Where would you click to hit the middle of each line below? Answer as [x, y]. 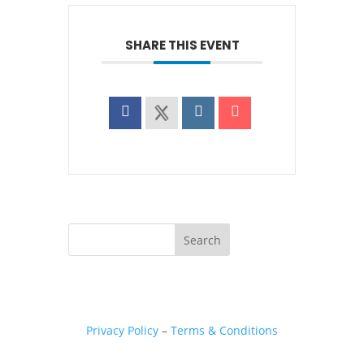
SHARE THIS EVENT [182, 45]
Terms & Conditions [224, 331]
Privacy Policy [122, 331]
